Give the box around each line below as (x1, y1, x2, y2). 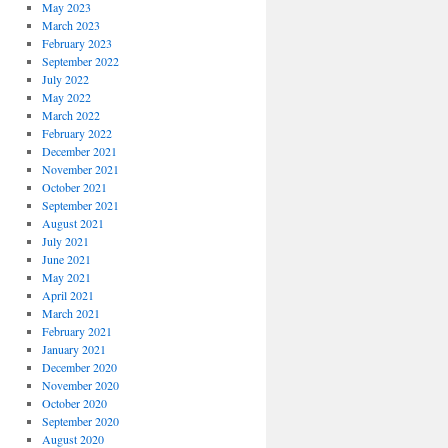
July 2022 (41, 71, 89, 87)
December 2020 (41, 359, 117, 375)
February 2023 (41, 35, 112, 51)
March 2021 (41, 305, 100, 321)
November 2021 (41, 161, 119, 177)
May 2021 (41, 269, 91, 285)
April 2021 (41, 287, 94, 303)
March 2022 (41, 107, 100, 123)
